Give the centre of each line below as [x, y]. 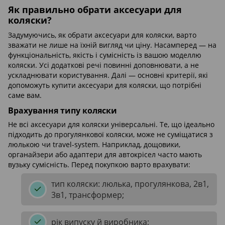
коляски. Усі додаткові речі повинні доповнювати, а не [103, 65]
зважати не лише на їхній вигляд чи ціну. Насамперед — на [112, 45]
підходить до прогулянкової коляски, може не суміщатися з [110, 135]
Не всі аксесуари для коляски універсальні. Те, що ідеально [111, 125]
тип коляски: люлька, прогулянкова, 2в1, [130, 184]
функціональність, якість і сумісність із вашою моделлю [105, 55]
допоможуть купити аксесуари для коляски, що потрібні [105, 85]
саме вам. [25, 95]
